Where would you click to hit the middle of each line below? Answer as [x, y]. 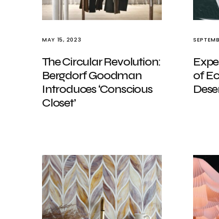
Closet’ [59, 103]
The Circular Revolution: [101, 62]
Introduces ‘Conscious [97, 89]
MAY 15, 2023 [62, 40]
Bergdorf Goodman [92, 76]
